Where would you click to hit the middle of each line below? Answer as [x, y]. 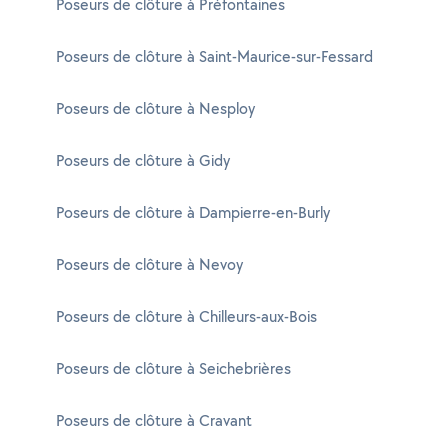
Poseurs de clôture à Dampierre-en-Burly [193, 212]
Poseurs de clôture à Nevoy [149, 264]
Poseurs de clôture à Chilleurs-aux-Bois [186, 316]
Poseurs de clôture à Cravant [154, 420]
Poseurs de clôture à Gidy [143, 160]
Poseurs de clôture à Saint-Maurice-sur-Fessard [214, 56]
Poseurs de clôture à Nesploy [155, 108]
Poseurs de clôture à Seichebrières [173, 368]
